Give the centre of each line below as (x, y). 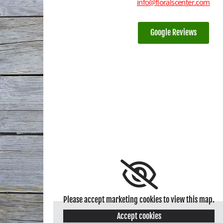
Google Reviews (173, 33)
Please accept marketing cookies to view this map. (139, 200)
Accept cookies (139, 216)
